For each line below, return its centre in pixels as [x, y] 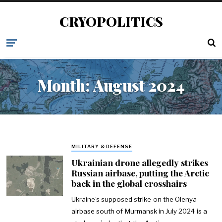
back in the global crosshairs [129, 183]
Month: [65, 85]
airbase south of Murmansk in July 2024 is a [139, 211]
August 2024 [139, 85]
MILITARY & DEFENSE [102, 147]
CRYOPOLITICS [111, 21]
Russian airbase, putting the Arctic [140, 172]
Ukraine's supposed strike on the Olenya [134, 199]
